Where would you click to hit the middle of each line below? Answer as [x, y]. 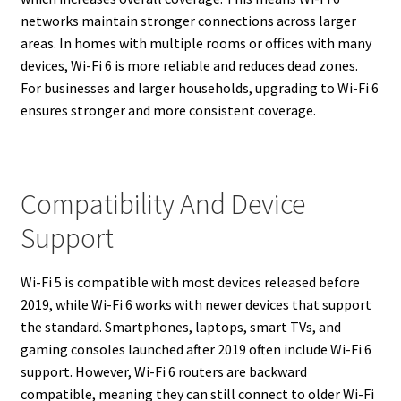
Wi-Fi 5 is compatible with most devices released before [190, 282]
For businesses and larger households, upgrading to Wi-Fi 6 [199, 87]
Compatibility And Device [162, 205]
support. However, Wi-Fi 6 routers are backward [163, 371]
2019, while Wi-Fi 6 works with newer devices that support [196, 304]
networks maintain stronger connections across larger [188, 20]
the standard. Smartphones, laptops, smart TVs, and [180, 326]
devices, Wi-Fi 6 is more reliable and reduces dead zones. [189, 65]
